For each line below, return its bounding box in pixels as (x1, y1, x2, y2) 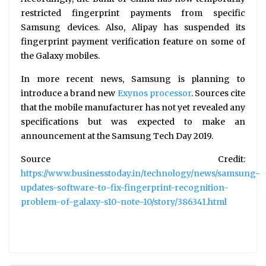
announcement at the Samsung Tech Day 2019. (21, 131, 213, 142)
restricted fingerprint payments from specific (21, 8, 245, 19)
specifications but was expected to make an (21, 116, 245, 128)
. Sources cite (191, 88, 246, 99)
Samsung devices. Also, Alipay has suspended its (21, 22, 245, 33)
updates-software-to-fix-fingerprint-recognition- (21, 182, 229, 194)
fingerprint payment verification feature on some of (21, 36, 245, 47)
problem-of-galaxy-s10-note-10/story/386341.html (21, 197, 227, 208)
